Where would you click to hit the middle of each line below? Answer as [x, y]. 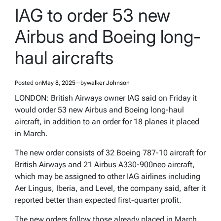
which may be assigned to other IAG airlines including [108, 176]
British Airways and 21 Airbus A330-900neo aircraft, [105, 164]
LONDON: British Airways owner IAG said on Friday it [106, 98]
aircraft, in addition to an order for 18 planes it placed [107, 121]
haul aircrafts [64, 57]
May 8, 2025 [59, 83]
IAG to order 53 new [92, 15]
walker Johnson [108, 83]
